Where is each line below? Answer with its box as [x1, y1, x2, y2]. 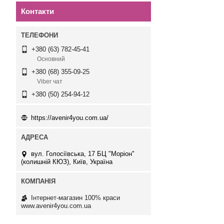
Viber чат [37, 78, 62, 85]
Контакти [21, 7, 54, 15]
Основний [37, 55, 65, 63]
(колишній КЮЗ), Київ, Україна [21, 157, 112, 165]
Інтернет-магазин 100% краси [31, 193, 120, 201]
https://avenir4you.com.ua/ [31, 113, 108, 121]
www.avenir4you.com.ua [21, 201, 91, 209]
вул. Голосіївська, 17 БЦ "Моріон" [31, 149, 134, 157]
